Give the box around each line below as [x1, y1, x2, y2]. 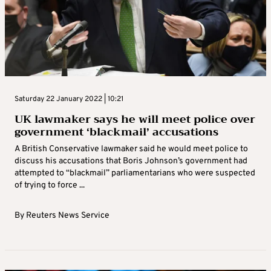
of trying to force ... [15, 180, 85, 191]
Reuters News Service [26, 211, 109, 221]
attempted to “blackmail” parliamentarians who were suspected [15, 168, 255, 179]
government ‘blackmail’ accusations [15, 122, 218, 142]
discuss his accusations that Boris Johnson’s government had [15, 156, 247, 167]
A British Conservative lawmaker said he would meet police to [15, 144, 248, 155]
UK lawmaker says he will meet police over [15, 109, 255, 129]
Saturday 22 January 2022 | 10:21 [15, 94, 123, 105]
